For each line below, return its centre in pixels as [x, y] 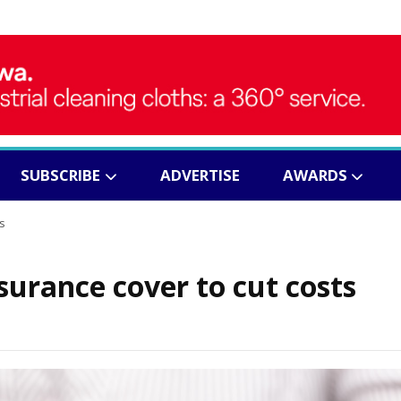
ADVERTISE [200, 175]
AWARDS [315, 175]
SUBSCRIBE [60, 175]
